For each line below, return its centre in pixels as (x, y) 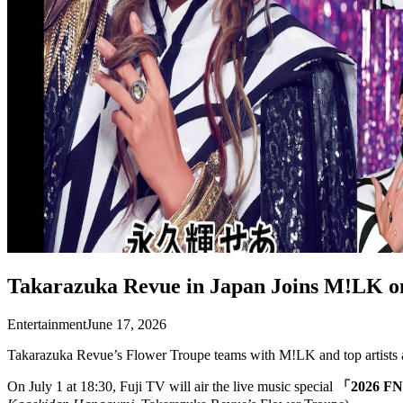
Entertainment (47, 324)
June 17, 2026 (126, 324)
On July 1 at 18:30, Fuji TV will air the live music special (172, 386)
